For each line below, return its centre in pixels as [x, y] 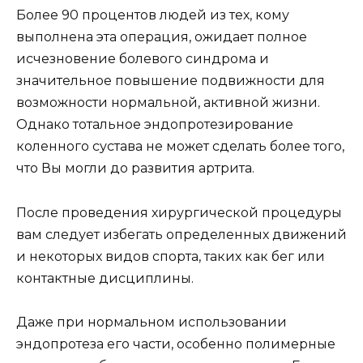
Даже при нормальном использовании [152, 322]
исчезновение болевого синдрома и [143, 59]
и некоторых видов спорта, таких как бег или [171, 256]
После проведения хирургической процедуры [179, 212]
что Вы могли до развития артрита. [135, 169]
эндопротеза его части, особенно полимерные [176, 344]
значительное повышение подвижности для [171, 81]
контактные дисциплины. [105, 278]
